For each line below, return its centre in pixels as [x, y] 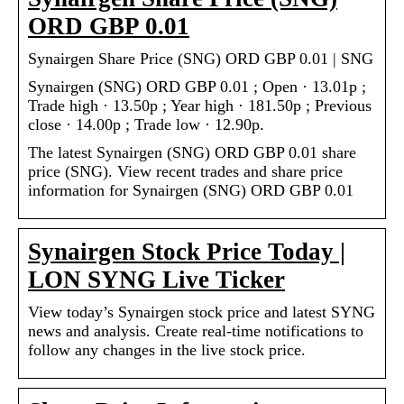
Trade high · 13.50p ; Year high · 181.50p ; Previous [200, 105]
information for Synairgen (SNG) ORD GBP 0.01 [191, 190]
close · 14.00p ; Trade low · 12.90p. [146, 124]
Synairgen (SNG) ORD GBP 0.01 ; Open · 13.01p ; [197, 86]
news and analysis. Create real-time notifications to [196, 331]
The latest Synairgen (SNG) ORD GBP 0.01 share [192, 152]
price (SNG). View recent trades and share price [185, 171]
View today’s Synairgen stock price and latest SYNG [202, 312]
